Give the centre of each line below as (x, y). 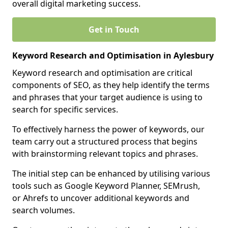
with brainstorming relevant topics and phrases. (105, 154)
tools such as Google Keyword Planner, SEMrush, (106, 186)
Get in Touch (114, 30)
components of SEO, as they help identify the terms (111, 85)
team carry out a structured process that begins (105, 141)
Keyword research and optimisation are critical (102, 73)
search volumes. (44, 210)
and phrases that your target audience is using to (107, 97)
